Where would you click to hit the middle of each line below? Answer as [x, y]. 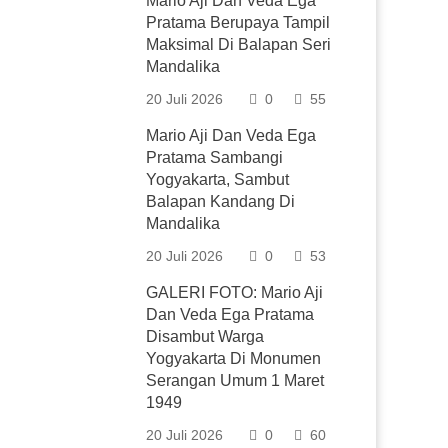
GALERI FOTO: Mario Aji [235, 292]
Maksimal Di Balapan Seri [239, 44]
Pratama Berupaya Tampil [238, 22]
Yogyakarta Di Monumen [234, 358]
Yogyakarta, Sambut [218, 179]
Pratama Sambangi [215, 157]
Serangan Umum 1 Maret [235, 380]
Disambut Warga [205, 336]
